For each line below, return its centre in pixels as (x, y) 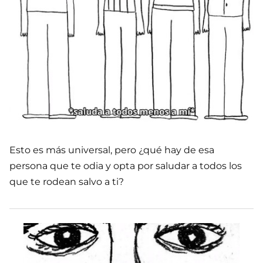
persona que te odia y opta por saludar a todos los (126, 166)
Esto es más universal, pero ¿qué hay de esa (112, 150)
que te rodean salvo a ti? (67, 182)
